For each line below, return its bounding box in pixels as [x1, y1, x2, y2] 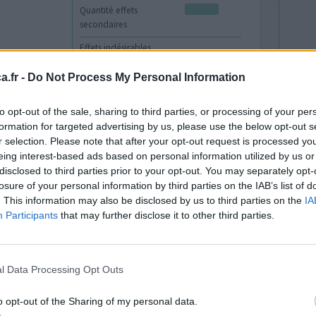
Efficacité [80, 271, 116, 284]
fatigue [86, 83, 114, 96]
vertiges [185, 62, 216, 75]
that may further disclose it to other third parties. [58, 209, 274, 221]
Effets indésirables [80, 42, 152, 54]
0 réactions [193, 123, 249, 139]
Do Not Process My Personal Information [28, 71, 245, 83]
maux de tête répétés [86, 62, 171, 75]
